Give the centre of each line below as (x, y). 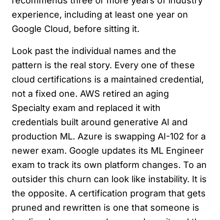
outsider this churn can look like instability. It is (109, 179)
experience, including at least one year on (100, 14)
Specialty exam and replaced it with (86, 108)
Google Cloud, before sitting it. (76, 29)
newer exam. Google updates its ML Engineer (108, 151)
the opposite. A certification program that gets (109, 193)
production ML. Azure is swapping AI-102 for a (109, 136)
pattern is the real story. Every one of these (103, 65)
